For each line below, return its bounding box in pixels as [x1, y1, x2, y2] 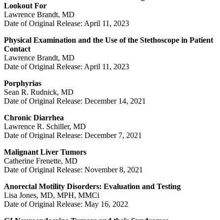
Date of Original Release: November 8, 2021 [4, 165, 143, 174]
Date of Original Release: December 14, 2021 [4, 96, 146, 105]
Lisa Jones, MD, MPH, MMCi [4, 191, 99, 199]
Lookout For [4, 1, 47, 10]
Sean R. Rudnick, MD [4, 87, 74, 96]
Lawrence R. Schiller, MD [4, 122, 86, 131]
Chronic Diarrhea [4, 113, 64, 122]
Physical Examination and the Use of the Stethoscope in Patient [4, 35, 213, 44]
